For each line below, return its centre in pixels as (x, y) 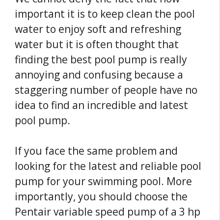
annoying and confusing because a (99, 74)
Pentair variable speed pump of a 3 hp (108, 212)
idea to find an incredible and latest (101, 105)
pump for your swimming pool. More (103, 181)
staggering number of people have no (106, 90)
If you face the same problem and (96, 151)
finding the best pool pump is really (101, 59)
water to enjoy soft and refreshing (98, 29)
